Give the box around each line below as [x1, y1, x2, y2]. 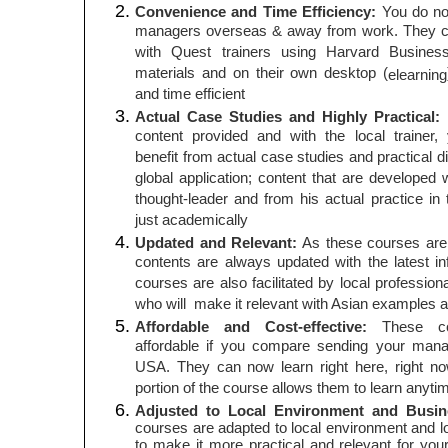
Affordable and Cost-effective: [135, 318, 367, 335]
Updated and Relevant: [135, 234, 298, 251]
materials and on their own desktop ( [135, 64, 389, 84]
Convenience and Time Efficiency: [135, 3, 377, 20]
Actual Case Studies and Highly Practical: [135, 108, 440, 125]
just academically [135, 211, 248, 231]
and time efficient [135, 85, 245, 105]
